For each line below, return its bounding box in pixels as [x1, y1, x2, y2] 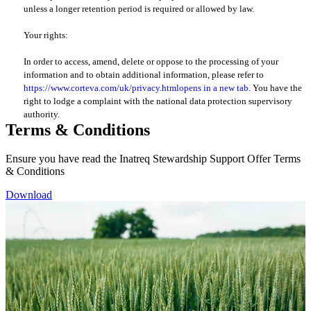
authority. [24, 108, 60, 119]
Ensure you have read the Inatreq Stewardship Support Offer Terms [6, 153, 301, 165]
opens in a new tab [179, 82, 249, 93]
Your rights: [24, 29, 69, 40]
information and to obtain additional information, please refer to [24, 69, 264, 80]
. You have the [249, 82, 303, 93]
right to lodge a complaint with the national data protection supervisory [24, 95, 293, 106]
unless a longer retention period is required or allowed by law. [24, 3, 255, 14]
